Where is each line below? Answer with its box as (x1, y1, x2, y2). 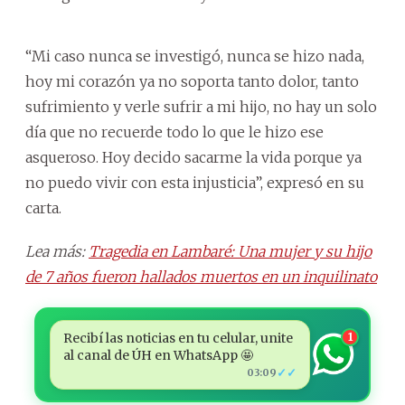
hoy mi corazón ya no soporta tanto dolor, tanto (25, 71, 359, 90)
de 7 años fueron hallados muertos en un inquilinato (25, 267, 377, 286)
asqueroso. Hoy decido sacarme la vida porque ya (25, 147, 362, 166)
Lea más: (25, 241, 89, 260)
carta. (25, 198, 61, 217)
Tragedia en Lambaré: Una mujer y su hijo (89, 241, 372, 260)
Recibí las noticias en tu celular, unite (62, 329, 293, 346)
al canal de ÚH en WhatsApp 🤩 (62, 346, 253, 363)
